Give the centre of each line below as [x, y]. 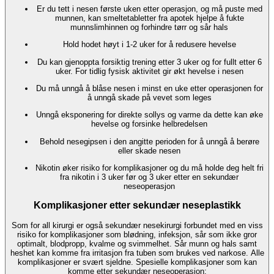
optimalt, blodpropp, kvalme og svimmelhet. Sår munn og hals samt [137, 244]
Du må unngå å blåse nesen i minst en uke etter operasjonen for [149, 88]
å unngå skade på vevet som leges [149, 97]
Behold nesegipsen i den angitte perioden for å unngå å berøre [149, 141]
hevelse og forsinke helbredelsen [149, 124]
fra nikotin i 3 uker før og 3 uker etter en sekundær [149, 177]
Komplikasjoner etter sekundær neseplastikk [137, 206]
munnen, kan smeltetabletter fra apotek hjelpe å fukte [149, 18]
